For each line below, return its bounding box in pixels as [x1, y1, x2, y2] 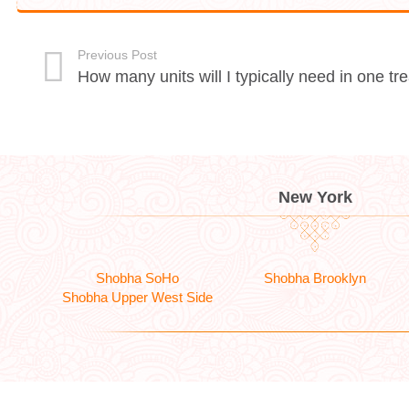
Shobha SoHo [96, 270, 180, 286]
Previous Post [77, 47, 157, 62]
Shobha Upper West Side [62, 289, 214, 305]
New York [278, 188, 352, 206]
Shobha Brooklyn [263, 270, 366, 286]
